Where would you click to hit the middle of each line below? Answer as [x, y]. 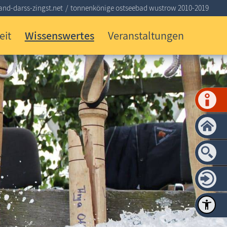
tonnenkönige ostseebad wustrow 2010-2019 [140, 8]
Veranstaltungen [146, 35]
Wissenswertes [59, 35]
